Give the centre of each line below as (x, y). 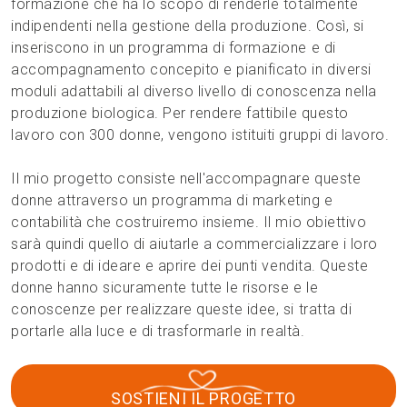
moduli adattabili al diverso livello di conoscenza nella (194, 91)
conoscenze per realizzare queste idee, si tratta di (182, 309)
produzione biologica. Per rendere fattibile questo (180, 113)
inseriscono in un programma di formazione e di (174, 47)
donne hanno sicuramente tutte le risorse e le (165, 287)
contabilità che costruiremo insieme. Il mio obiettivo (189, 222)
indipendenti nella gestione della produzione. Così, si (188, 25)
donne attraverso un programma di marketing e (172, 200)
